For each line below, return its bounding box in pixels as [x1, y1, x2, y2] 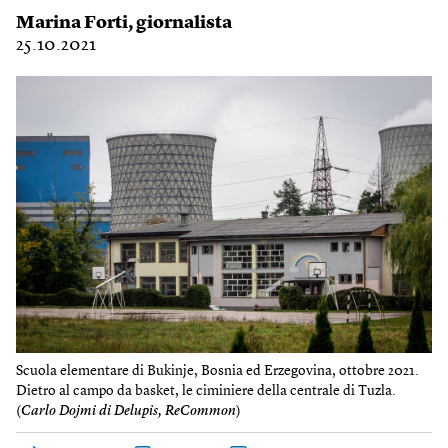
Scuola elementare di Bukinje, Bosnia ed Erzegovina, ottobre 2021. [16, 364, 419, 379]
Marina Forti [16, 14, 128, 32]
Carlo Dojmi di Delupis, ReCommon [21, 404, 236, 419]
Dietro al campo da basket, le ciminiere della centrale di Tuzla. [16, 384, 396, 399]
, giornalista [128, 14, 232, 32]
